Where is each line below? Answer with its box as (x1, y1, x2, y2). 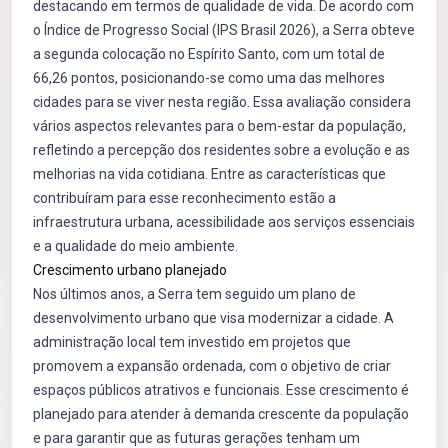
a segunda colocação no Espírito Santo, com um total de (33, 46, 385, 62)
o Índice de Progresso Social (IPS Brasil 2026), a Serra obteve (33, 22, 415, 38)
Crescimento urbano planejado (33, 262, 227, 278)
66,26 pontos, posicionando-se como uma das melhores (33, 70, 385, 86)
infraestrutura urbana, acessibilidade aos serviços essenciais (33, 214, 415, 230)
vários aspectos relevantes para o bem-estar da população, (33, 118, 406, 134)
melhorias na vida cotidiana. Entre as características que (33, 166, 386, 182)
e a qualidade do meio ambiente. (33, 238, 238, 254)
